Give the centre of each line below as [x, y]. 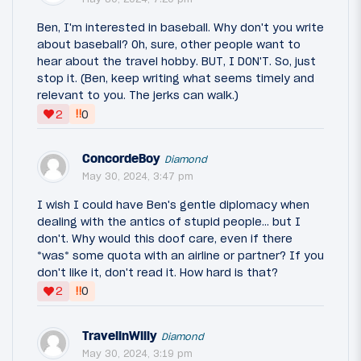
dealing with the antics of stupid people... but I [169, 222]
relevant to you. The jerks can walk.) [138, 95]
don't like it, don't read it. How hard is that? [158, 273]
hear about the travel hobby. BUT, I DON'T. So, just [176, 62]
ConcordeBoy [121, 159]
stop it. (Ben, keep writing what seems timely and [176, 79]
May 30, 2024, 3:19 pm [137, 353]
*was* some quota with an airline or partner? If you [180, 256]
